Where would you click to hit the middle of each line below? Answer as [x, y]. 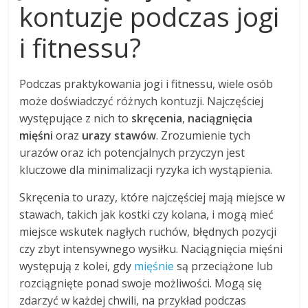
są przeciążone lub [224, 266]
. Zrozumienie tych [203, 135]
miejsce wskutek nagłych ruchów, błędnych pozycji [148, 231]
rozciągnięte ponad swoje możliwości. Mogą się [141, 283]
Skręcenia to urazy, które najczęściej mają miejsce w [152, 197]
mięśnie [154, 266]
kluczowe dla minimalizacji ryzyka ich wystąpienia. [146, 169]
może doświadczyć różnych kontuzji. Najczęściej [142, 101]
